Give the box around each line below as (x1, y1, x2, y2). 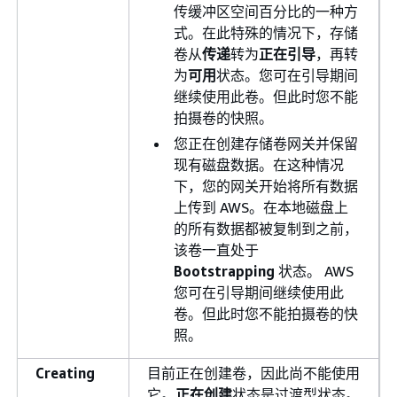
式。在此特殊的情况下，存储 (174, 23, 358, 42)
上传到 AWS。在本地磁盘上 (174, 198, 348, 216)
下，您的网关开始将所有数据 (174, 176, 358, 195)
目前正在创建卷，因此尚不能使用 (147, 363, 360, 382)
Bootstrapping (174, 261, 275, 280)
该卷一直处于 (174, 240, 259, 259)
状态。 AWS (275, 261, 354, 280)
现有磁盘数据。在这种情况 (174, 155, 344, 174)
